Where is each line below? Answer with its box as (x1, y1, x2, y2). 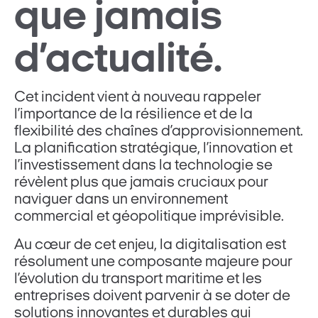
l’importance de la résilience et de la (14, 107, 253, 123)
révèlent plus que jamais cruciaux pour (14, 175, 269, 191)
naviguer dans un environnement (14, 192, 229, 208)
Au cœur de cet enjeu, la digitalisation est (14, 238, 287, 253)
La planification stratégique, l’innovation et (14, 141, 293, 157)
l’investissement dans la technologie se (14, 158, 273, 174)
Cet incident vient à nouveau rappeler (14, 90, 262, 106)
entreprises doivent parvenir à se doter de (14, 289, 291, 305)
